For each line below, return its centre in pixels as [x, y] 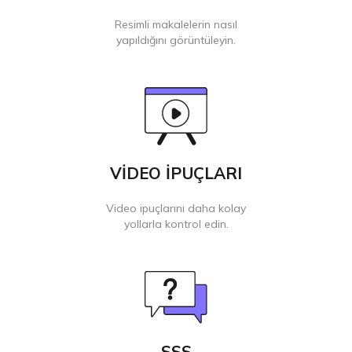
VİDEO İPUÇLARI [176, 173]
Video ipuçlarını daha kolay [176, 209]
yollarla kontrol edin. [176, 224]
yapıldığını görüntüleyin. [176, 40]
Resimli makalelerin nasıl [176, 25]
